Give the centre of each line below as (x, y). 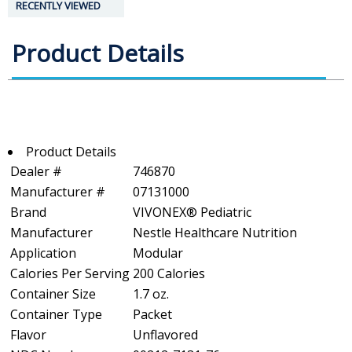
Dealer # (36, 171)
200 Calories (169, 273)
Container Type (56, 314)
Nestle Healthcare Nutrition (215, 232)
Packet (152, 314)
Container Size (53, 293)
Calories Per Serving (70, 273)
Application (43, 253)
